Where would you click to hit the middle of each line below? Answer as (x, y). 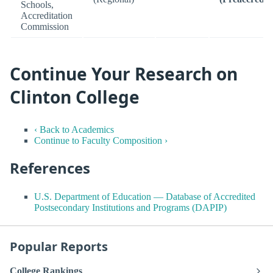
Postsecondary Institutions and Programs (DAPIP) (130, 208)
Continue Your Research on (124, 73)
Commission (45, 26)
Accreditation (47, 15)
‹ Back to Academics (74, 129)
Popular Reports (59, 247)
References (50, 168)
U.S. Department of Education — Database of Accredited (145, 197)
